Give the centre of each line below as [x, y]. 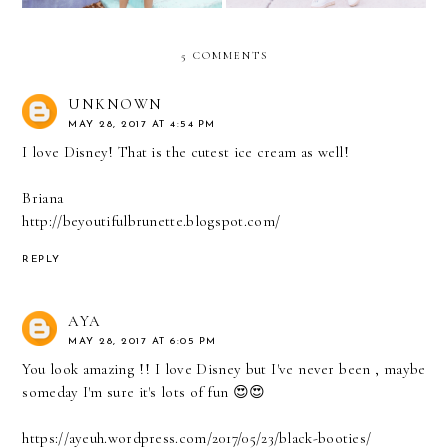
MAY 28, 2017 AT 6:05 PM [142, 342]
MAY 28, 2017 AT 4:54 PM [142, 125]
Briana [43, 198]
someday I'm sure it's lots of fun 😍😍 [144, 392]
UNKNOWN [115, 104]
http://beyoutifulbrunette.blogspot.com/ [151, 221]
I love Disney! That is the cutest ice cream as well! [186, 152]
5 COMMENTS [224, 56]
